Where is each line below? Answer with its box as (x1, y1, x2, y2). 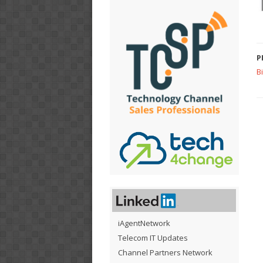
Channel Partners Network (118, 247, 213, 258)
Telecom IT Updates (118, 232, 188, 243)
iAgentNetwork (118, 217, 170, 228)
